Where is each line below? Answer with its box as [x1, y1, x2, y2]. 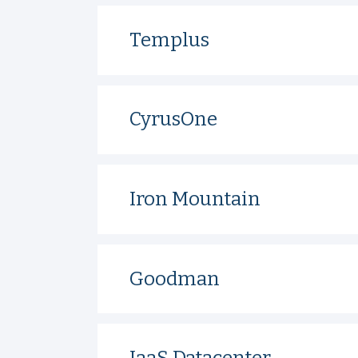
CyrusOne [129, 108, 217, 131]
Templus [129, 28, 209, 51]
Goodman [129, 267, 220, 290]
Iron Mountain [129, 188, 261, 211]
